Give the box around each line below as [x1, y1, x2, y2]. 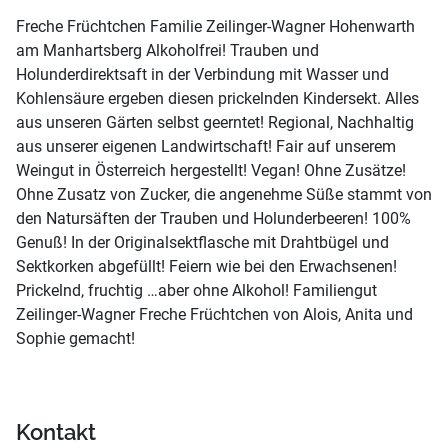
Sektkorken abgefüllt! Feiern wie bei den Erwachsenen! [16, 256, 397, 276]
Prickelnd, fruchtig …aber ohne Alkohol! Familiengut [16, 280, 377, 300]
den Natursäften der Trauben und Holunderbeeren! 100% [16, 208, 411, 228]
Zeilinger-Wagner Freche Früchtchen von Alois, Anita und [16, 304, 413, 324]
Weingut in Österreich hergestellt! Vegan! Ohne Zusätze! [16, 160, 406, 180]
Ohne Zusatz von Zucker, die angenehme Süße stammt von [16, 184, 432, 204]
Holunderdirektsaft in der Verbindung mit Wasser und [16, 64, 389, 84]
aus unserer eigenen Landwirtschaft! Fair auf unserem [16, 136, 396, 156]
